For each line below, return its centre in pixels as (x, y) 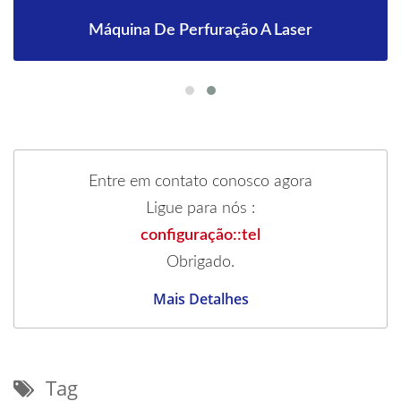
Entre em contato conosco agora (200, 181)
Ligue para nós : (200, 208)
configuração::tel (200, 235)
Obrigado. (200, 262)
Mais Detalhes (200, 299)
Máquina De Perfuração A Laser (200, 30)
